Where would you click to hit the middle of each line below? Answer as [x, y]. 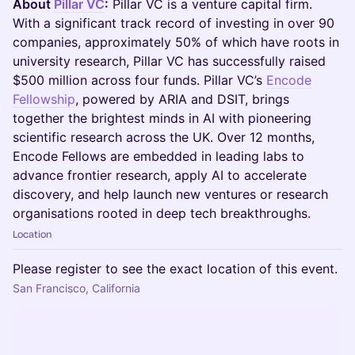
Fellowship [44, 99]
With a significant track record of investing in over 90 [174, 23]
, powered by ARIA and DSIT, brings [182, 99]
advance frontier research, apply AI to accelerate [160, 175]
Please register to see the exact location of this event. [175, 269]
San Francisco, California [76, 288]
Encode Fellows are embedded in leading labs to [158, 156]
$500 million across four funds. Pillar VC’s [139, 80]
